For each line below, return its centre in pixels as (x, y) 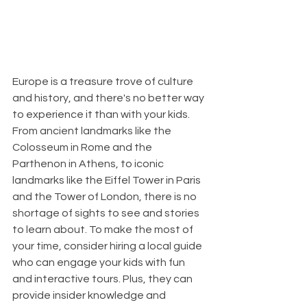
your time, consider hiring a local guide (108, 246)
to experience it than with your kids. (102, 115)
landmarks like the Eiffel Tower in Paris (108, 181)
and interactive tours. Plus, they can (103, 279)
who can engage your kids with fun (100, 263)
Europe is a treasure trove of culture (104, 82)
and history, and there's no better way (109, 98)
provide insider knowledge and (90, 296)
